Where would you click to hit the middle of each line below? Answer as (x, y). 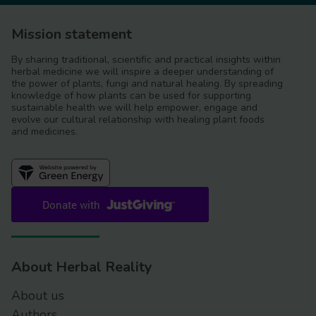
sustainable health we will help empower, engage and (134, 107)
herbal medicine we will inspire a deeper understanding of (142, 71)
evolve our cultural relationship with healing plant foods (138, 119)
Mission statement (72, 34)
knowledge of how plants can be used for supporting (131, 95)
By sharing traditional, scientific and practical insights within (146, 59)
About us (38, 295)
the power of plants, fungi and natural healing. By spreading (147, 83)
